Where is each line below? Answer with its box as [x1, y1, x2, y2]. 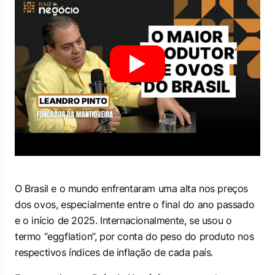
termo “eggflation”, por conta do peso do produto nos [15, 230, 254, 242]
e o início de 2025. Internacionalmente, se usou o [15, 214, 232, 227]
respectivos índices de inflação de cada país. [15, 246, 214, 258]
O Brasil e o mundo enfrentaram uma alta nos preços [15, 182, 249, 195]
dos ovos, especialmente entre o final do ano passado [15, 198, 255, 211]
